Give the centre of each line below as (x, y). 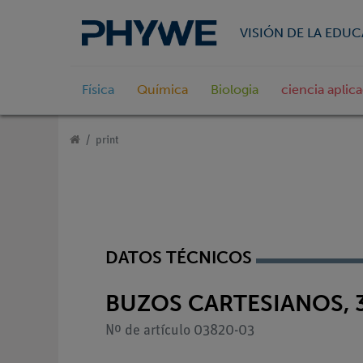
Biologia (235, 90)
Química (162, 90)
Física (98, 90)
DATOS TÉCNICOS (179, 258)
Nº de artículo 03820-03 (180, 331)
